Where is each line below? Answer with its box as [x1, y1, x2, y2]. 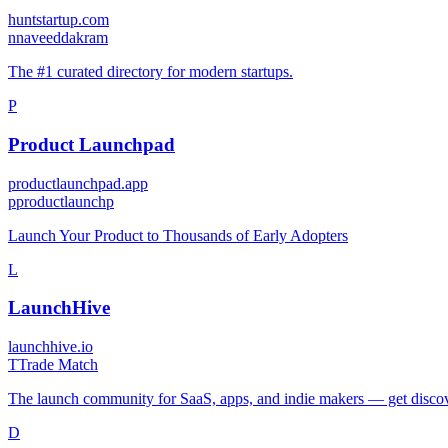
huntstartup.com [8, 11, 109, 29]
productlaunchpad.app [8, 174, 148, 192]
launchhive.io [8, 338, 93, 356]
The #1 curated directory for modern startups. [8, 63, 293, 81]
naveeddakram [16, 29, 108, 47]
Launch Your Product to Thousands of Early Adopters [8, 226, 348, 244]
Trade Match [18, 356, 98, 374]
